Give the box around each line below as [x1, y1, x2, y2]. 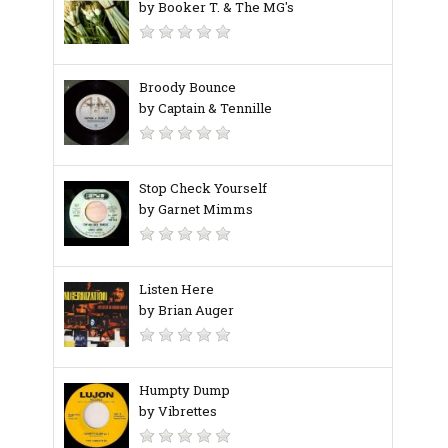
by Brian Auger [139, 300, 234, 319]
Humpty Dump [139, 380, 230, 399]
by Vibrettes [139, 401, 217, 420]
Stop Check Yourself [139, 178, 267, 197]
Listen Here [139, 279, 214, 298]
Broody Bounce [139, 77, 236, 96]
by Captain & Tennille [139, 98, 272, 117]
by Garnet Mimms [139, 199, 253, 218]
